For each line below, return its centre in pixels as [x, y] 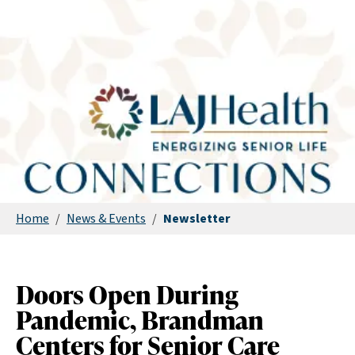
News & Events [106, 219]
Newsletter [197, 219]
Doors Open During [127, 294]
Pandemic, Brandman [140, 320]
